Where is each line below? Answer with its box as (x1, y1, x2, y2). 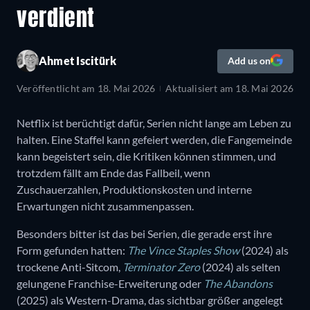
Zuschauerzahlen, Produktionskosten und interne (17, 182, 252, 196)
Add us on (228, 55, 271, 67)
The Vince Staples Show (127, 243, 239, 257)
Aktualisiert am (165, 82, 236, 94)
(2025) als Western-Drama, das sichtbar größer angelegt (17, 293, 283, 307)
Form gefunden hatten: (17, 243, 127, 257)
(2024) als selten (200, 259, 280, 273)
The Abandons (203, 276, 273, 290)
